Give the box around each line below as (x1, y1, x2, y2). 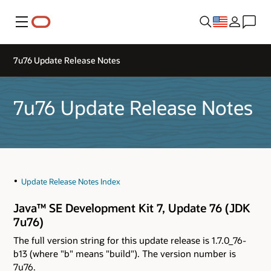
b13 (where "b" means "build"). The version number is (13, 247, 236, 260)
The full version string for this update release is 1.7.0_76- (13, 234, 246, 247)
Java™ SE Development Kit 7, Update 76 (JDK (13, 200, 250, 216)
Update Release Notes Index (21, 177, 120, 187)
